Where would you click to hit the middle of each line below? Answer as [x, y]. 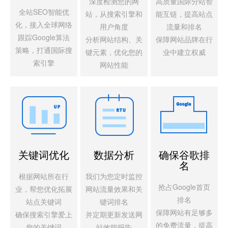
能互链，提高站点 [184, 13]
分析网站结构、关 [114, 39]
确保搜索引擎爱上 [44, 214]
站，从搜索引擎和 [114, 13]
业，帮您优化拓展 [44, 189]
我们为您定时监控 [114, 176]
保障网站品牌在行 [184, 39]
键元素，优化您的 [114, 52]
